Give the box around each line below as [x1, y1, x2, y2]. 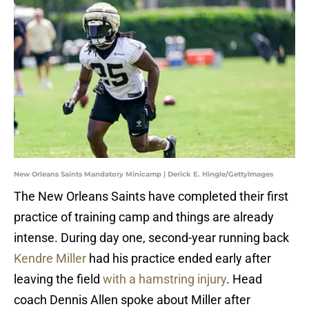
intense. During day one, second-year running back [14, 230, 289, 246]
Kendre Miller [14, 251, 86, 266]
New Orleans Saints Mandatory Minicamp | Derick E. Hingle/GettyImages [14, 170, 273, 179]
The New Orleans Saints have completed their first [14, 189, 288, 204]
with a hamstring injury [103, 272, 226, 287]
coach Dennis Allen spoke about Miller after [14, 292, 250, 308]
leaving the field [14, 272, 103, 287]
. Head [226, 272, 262, 287]
